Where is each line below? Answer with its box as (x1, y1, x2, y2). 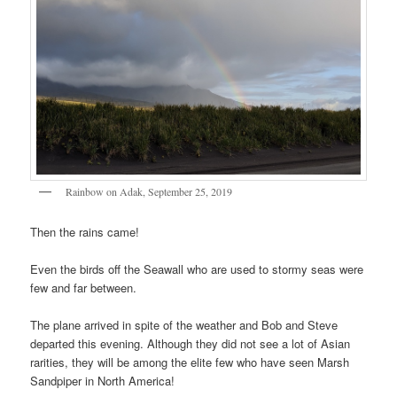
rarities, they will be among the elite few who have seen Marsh (30, 354, 350, 371)
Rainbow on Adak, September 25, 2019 (66, 184, 233, 199)
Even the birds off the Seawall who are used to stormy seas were (30, 261, 364, 278)
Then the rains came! (30, 222, 140, 240)
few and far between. (30, 279, 137, 297)
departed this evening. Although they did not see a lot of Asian (30, 335, 351, 353)
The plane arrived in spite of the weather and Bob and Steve (30, 316, 339, 334)
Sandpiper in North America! (30, 372, 175, 390)
